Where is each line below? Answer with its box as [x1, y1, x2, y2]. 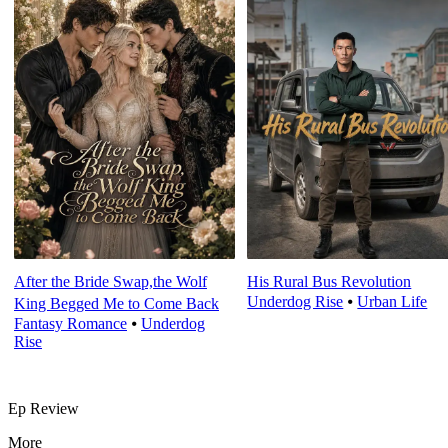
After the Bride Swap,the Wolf [14, 273, 207, 291]
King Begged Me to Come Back [14, 295, 219, 313]
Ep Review [8, 399, 79, 417]
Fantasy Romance [14, 315, 127, 333]
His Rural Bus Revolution [247, 273, 412, 291]
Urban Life [357, 293, 428, 311]
